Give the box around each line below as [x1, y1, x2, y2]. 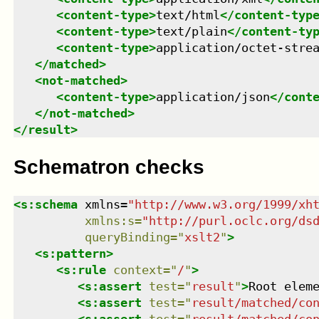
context [113, 262, 163, 277]
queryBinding [84, 229, 170, 244]
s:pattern [41, 246, 106, 261]
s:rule [63, 262, 106, 277]
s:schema [20, 197, 78, 211]
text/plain [155, 24, 227, 39]
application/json [155, 90, 270, 105]
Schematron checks [13, 155, 204, 178]
